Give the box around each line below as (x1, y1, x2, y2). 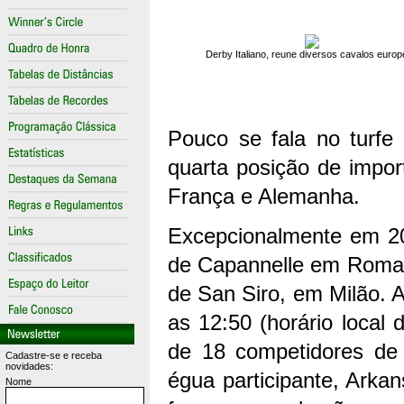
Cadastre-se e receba (5, 350, 102, 361)
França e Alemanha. (168, 184, 360, 208)
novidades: (5, 361, 53, 372)
